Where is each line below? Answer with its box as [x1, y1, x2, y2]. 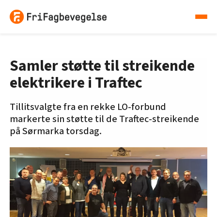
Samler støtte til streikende [10, 55, 195, 77]
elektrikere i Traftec [10, 72, 142, 94]
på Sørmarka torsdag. [10, 124, 102, 139]
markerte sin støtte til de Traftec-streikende [10, 112, 199, 126]
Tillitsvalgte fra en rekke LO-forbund [10, 100, 166, 114]
